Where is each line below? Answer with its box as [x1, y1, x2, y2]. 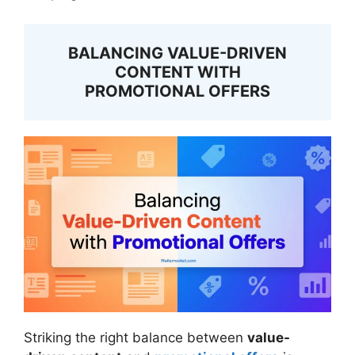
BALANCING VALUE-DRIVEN [68, 43, 287, 63]
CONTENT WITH [114, 62, 241, 82]
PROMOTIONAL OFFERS [85, 81, 270, 101]
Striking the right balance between [24, 329, 247, 345]
